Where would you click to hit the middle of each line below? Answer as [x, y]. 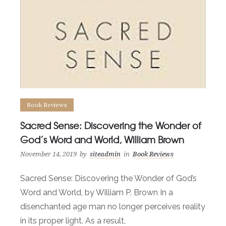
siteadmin [105, 154]
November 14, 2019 [48, 154]
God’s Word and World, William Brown [102, 140]
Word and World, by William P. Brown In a [97, 193]
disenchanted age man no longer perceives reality [113, 207]
